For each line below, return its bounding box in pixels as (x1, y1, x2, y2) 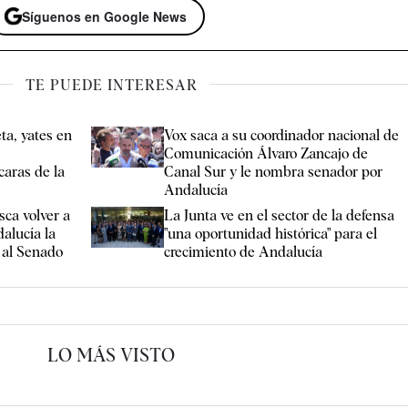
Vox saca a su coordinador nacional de (164, 126, 400, 144)
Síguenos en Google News (22, 7, 188, 26)
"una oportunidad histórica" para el (164, 224, 378, 242)
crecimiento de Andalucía (164, 242, 323, 260)
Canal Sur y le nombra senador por (164, 162, 383, 180)
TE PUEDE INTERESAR (25, 76, 198, 94)
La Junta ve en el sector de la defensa (164, 206, 395, 224)
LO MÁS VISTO (47, 343, 176, 366)
